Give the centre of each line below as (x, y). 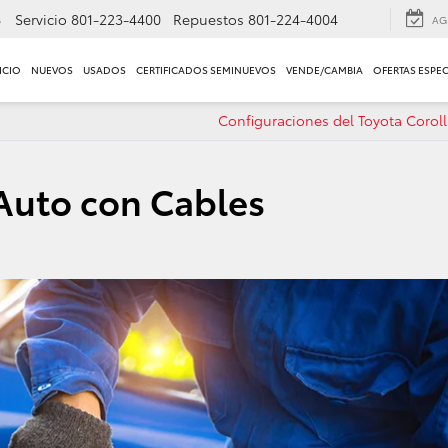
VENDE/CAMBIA (324, 70)
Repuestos (208, 19)
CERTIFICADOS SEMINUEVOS (206, 70)
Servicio (41, 19)
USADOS (104, 70)
